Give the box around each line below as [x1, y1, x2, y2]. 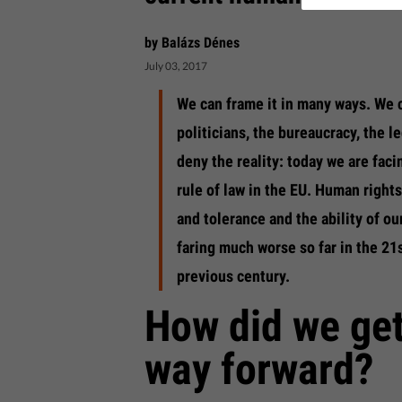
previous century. [177, 267, 291, 285]
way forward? [144, 344, 375, 395]
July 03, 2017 [144, 59, 208, 73]
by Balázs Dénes [144, 34, 240, 51]
